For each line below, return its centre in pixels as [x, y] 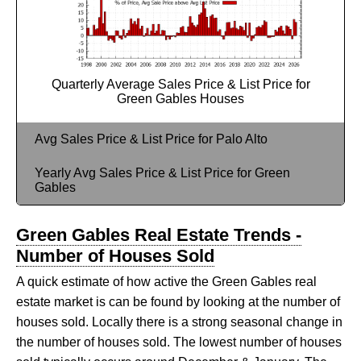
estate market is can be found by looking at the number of [178, 301]
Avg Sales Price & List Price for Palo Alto [151, 139]
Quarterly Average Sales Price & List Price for [180, 84]
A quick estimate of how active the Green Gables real [166, 281]
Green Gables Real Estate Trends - [159, 234]
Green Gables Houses [180, 98]
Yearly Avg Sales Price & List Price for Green [162, 172]
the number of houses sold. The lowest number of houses [179, 342]
